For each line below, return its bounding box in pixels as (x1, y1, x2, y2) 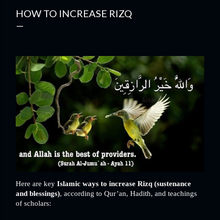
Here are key (16, 179, 57, 188)
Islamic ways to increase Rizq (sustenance (57, 179, 191, 188)
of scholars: (16, 199, 51, 207)
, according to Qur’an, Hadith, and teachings (60, 189, 197, 197)
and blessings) (16, 189, 60, 197)
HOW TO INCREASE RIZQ (16, 7, 132, 19)
